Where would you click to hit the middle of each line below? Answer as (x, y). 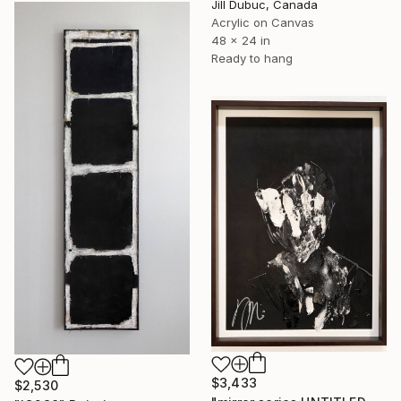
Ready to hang (252, 58)
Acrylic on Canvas (263, 22)
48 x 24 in (241, 40)
